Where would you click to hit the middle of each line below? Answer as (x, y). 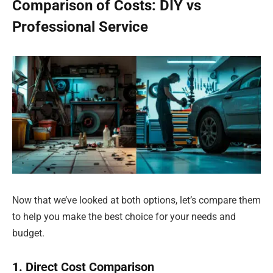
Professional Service (80, 27)
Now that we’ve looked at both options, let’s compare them (136, 200)
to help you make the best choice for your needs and (124, 216)
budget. (28, 233)
